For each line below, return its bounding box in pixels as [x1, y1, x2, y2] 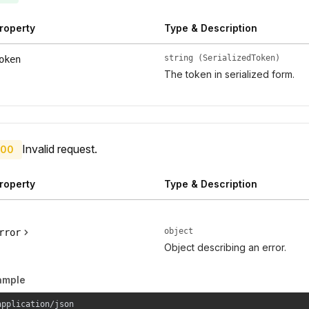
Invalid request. [22, 142, 97, 157]
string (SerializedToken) [163, 53, 280, 63]
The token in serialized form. [163, 68, 295, 81]
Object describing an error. [163, 241, 286, 254]
